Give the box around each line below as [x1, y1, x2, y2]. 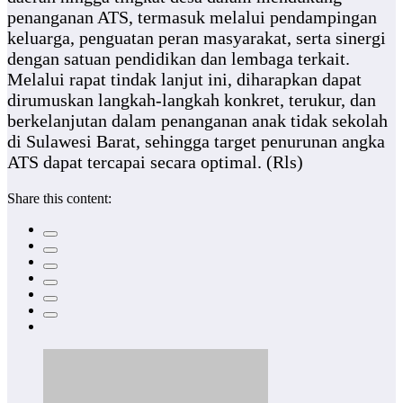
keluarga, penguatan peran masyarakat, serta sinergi [7, 28, 386, 49]
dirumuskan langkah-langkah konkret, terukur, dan [7, 90, 376, 111]
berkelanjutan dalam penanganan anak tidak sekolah [7, 111, 388, 131]
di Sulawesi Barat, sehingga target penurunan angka [7, 131, 385, 152]
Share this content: [7, 191, 112, 207]
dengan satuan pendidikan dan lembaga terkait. [7, 49, 350, 69]
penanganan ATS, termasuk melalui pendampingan [7, 7, 377, 28]
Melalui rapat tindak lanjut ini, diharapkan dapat [7, 69, 362, 90]
